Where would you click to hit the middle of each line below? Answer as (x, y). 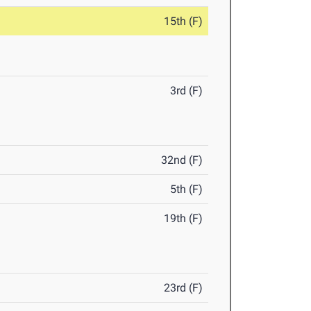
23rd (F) (184, 288)
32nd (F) (182, 160)
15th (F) (184, 22)
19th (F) (184, 219)
